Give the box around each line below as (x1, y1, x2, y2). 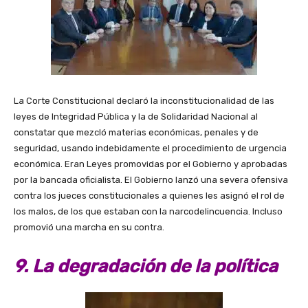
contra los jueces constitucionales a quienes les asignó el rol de (14, 190, 285, 201)
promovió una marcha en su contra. (14, 221, 164, 232)
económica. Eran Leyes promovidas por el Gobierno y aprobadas (14, 158, 287, 169)
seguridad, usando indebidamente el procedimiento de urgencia (14, 142, 287, 153)
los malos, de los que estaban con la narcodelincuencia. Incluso (14, 206, 283, 217)
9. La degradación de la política (14, 255, 282, 277)
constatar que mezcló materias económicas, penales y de (14, 126, 258, 137)
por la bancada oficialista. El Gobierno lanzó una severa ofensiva (14, 174, 288, 185)
